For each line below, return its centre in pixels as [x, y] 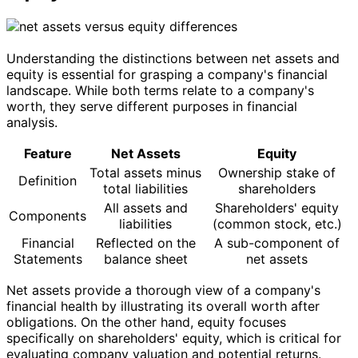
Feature [48, 153]
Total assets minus [145, 172]
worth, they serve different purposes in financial [152, 106]
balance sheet [145, 259]
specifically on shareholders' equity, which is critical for [174, 338]
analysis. [32, 122]
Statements [48, 259]
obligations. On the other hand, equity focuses [146, 322]
